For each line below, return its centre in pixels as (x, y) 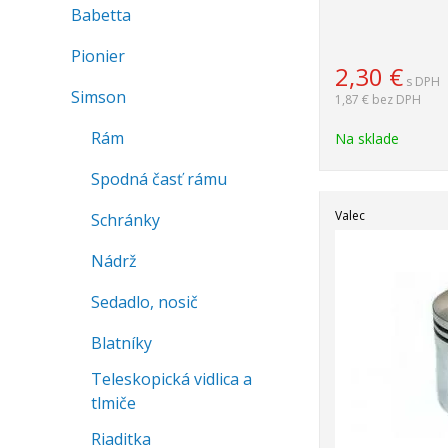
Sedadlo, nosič (144, 302)
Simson (98, 97)
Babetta (101, 15)
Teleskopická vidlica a (171, 379)
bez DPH (396, 99)
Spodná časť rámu (159, 179)
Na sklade (366, 138)
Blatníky (121, 343)
